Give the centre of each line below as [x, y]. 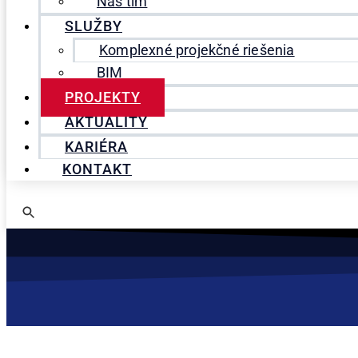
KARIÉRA [96, 147]
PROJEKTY [103, 97]
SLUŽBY [93, 26]
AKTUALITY [106, 122]
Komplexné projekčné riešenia [197, 50]
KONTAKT [97, 169]
